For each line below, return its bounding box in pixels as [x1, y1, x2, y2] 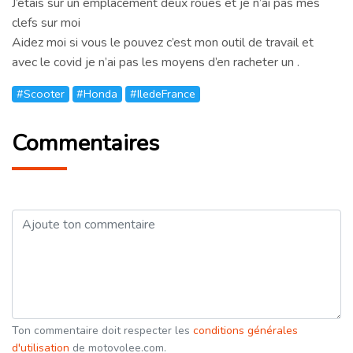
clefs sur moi [12, 13, 80, 32]
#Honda [76, 86, 118, 102]
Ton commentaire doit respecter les [12, 322, 193, 338]
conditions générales [193, 322, 298, 338]
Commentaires [12, 127, 159, 158]
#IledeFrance [129, 86, 195, 102]
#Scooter [16, 86, 65, 102]
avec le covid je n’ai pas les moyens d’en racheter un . [12, 53, 299, 71]
